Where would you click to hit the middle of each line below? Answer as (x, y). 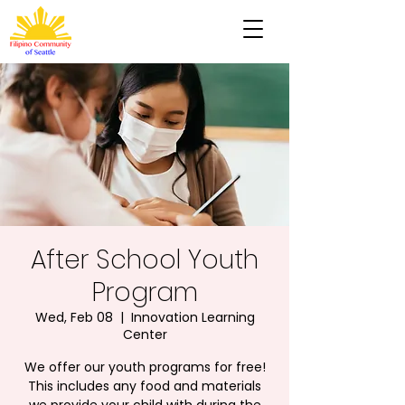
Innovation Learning (193, 317)
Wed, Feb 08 (74, 317)
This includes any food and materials (145, 386)
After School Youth (145, 260)
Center (145, 334)
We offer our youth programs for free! (145, 367)
